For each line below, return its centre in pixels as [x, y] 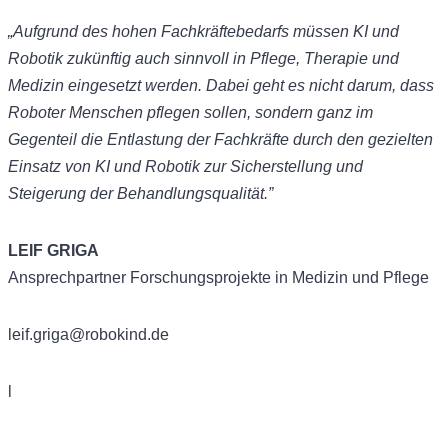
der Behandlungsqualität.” [181, 193]
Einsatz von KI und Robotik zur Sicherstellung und [185, 166]
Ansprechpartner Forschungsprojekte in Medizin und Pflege [218, 277]
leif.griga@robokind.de [88, 334]
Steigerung [46, 193]
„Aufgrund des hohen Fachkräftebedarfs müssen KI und [203, 31]
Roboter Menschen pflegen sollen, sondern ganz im [190, 112]
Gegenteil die [57, 139]
